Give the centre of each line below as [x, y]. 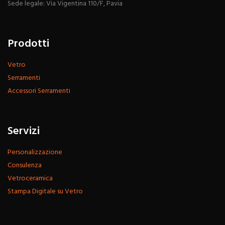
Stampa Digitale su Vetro [45, 192]
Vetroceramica [30, 179]
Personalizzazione [35, 153]
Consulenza [25, 166]
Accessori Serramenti [39, 91]
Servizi [24, 132]
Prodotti [28, 44]
